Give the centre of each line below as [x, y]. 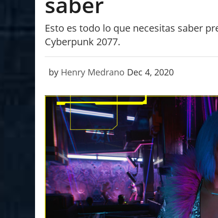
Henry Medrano [93, 72]
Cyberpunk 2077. [82, 41]
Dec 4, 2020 [150, 72]
